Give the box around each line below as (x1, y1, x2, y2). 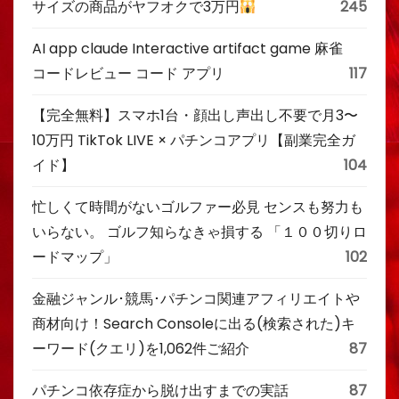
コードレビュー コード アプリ (32, 63, 224, 84)
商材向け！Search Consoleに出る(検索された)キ (32, 313, 355, 334)
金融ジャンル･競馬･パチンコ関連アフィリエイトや (32, 289, 360, 309)
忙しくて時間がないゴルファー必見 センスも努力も (32, 197, 363, 217)
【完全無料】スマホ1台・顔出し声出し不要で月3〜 (32, 105, 358, 126)
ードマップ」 (32, 247, 118, 267)
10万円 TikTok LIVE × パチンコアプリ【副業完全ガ (32, 130, 355, 151)
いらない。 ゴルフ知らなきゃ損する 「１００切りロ (32, 222, 367, 242)
